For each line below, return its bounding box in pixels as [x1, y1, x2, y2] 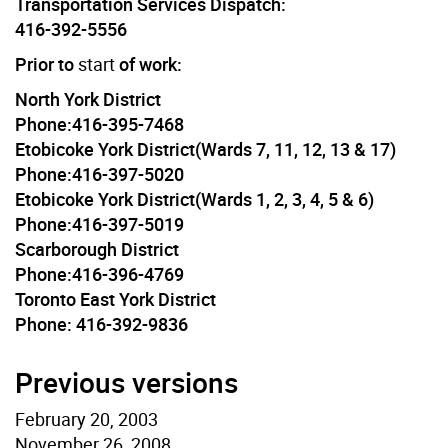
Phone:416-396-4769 [15, 261, 184, 286]
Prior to [15, 51, 78, 76]
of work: [115, 51, 182, 76]
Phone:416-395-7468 [15, 111, 184, 136]
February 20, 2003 [15, 406, 158, 431]
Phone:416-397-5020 [15, 161, 184, 186]
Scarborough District [15, 236, 179, 261]
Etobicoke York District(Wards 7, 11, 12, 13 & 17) [15, 136, 396, 161]
